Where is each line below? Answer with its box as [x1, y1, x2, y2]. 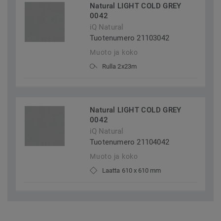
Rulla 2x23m [102, 63, 137, 71]
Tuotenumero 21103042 [90, 34, 170, 43]
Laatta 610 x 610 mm [102, 167, 161, 175]
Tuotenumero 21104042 [90, 138, 170, 147]
